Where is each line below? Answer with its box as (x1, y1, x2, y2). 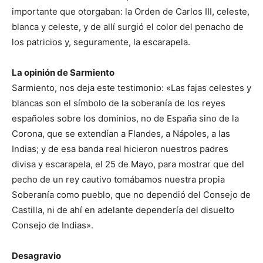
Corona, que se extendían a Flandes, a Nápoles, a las (12, 127, 230, 139)
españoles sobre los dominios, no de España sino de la (12, 112, 239, 124)
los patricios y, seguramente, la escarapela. (12, 36, 190, 48)
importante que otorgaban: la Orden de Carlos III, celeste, (12, 5, 249, 17)
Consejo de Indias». (12, 219, 93, 231)
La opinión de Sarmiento (12, 66, 116, 78)
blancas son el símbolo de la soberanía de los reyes (12, 97, 225, 109)
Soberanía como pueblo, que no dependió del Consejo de (12, 188, 251, 200)
